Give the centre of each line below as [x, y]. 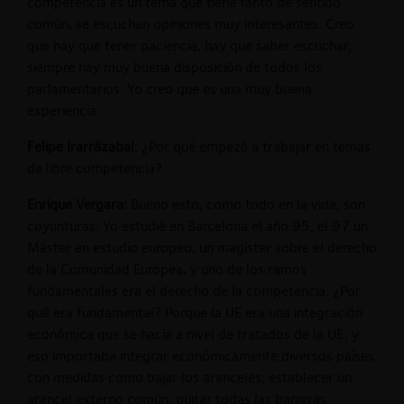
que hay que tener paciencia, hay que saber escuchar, [189, 45]
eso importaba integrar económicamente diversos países [201, 355]
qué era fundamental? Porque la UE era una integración [195, 312]
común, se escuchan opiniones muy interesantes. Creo [191, 23]
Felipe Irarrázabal [81, 146]
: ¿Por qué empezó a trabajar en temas [252, 146]
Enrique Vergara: [77, 204]
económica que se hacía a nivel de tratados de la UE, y [193, 334]
